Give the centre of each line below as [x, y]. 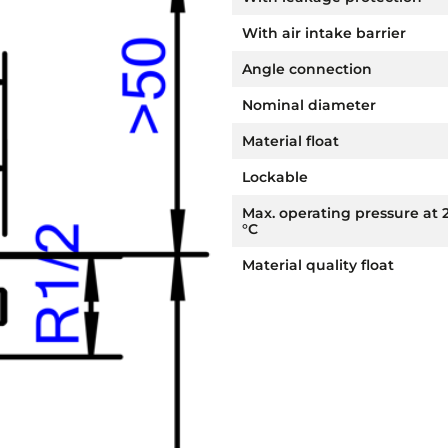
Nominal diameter [308, 105]
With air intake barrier [323, 33]
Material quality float [317, 265]
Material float [290, 141]
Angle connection [306, 69]
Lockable [274, 177]
